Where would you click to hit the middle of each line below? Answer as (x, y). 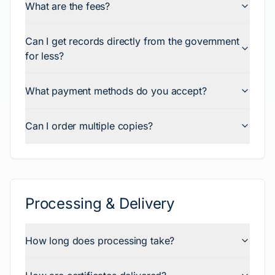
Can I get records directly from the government (132, 41)
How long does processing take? (100, 241)
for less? (45, 56)
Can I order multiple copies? (89, 126)
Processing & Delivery (100, 203)
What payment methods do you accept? (116, 91)
